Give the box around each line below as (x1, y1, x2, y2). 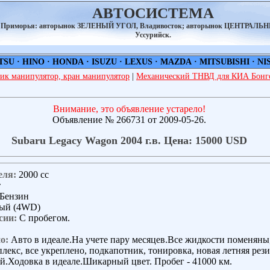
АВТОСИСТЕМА (92, 5, 214, 21)
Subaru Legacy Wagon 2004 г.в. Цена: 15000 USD (11, 134, 247, 146)
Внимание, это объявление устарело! (52, 104, 206, 114)
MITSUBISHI (199, 57, 250, 66)
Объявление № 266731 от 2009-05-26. (52, 115, 206, 125)
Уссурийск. (135, 31, 171, 39)
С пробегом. (17, 212, 70, 223)
